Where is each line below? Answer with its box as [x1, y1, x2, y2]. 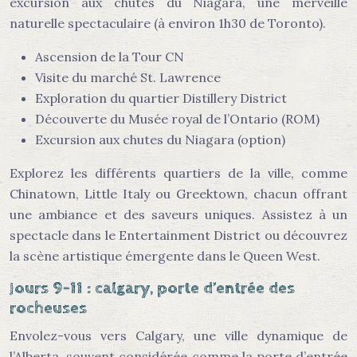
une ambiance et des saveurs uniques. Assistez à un [10, 206, 347, 222]
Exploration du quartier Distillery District [35, 90, 287, 106]
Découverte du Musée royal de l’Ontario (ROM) [35, 111, 320, 127]
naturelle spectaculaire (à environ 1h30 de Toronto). [10, 15, 326, 31]
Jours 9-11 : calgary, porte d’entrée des [10, 279, 295, 298]
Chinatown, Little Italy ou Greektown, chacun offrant [10, 186, 347, 202]
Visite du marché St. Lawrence [35, 69, 221, 85]
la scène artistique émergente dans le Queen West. [10, 248, 320, 264]
